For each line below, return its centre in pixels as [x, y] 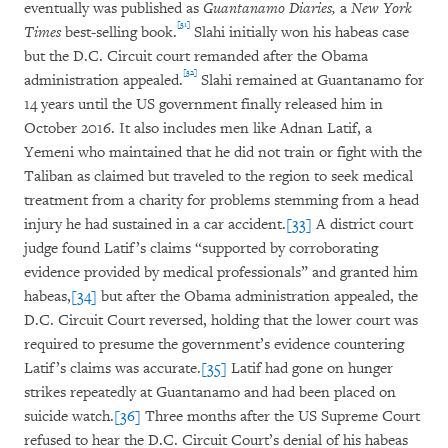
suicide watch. [69, 416]
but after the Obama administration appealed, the [257, 296]
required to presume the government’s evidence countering [214, 344]
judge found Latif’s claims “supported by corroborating [201, 248]
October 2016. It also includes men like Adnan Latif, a [198, 128]
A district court [362, 224]
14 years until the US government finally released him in [203, 104]
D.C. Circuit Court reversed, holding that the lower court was [221, 320]
